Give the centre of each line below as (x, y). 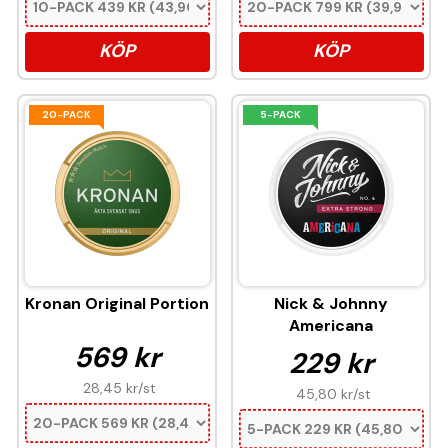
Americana (331, 326)
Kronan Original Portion (117, 304)
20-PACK (66, 115)
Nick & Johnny (331, 304)
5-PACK (280, 115)
